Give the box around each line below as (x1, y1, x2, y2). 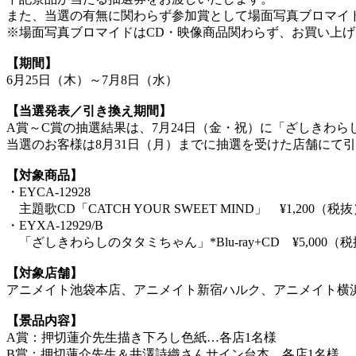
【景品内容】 (6, 313, 83, 327)
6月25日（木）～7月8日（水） (6, 72, 178, 87)
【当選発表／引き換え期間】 (6, 103, 172, 118)
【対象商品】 (6, 168, 83, 182)
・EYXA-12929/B (6, 218, 103, 232)
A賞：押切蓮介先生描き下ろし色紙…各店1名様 (6, 330, 277, 344)
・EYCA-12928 (6, 184, 91, 199)
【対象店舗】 (6, 265, 83, 280)
